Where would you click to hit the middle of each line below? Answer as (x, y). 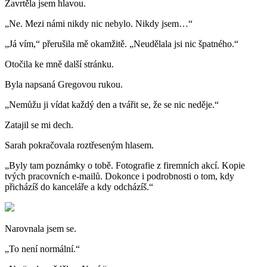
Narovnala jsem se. (41, 229)
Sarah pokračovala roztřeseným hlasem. (79, 145)
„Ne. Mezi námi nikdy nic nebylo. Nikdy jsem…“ (99, 24)
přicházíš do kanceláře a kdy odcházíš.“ (79, 187)
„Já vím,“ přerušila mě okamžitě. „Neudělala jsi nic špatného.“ (122, 44)
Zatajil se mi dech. (39, 125)
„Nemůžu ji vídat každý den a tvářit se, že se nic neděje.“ (112, 105)
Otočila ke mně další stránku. (59, 64)
